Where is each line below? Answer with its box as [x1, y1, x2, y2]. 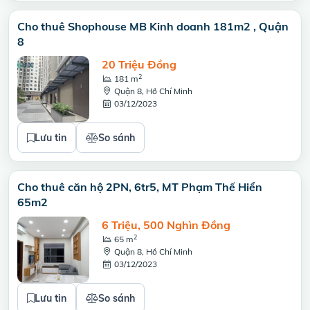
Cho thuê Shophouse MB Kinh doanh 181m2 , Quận [17, 19, 289, 33]
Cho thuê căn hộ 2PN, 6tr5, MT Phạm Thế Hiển [17, 180, 262, 194]
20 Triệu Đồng [102, 57, 176, 71]
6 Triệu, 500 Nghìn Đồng [102, 218, 230, 232]
